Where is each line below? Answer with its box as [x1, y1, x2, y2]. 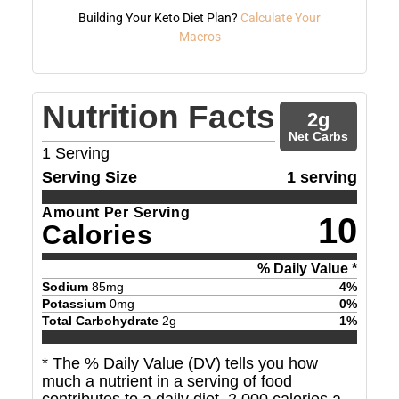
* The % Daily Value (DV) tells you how [41, 354, 318, 373]
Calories [41, 219, 153, 249]
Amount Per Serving [41, 204, 191, 220]
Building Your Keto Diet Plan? [78, 10, 240, 25]
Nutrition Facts [41, 98, 275, 135]
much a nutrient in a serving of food [41, 372, 292, 391]
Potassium [41, 296, 106, 311]
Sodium [41, 279, 88, 294]
